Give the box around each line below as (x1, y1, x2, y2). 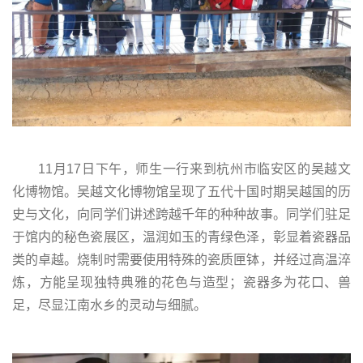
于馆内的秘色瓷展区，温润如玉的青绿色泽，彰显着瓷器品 (12, 230, 351, 245)
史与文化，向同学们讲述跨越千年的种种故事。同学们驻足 (12, 207, 351, 222)
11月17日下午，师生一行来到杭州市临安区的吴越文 (38, 162, 351, 177)
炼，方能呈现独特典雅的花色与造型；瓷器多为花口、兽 (12, 275, 351, 290)
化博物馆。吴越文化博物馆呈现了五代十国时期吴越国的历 (12, 185, 351, 199)
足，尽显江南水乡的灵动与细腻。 (12, 298, 207, 313)
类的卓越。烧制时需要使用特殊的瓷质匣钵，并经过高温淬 (12, 253, 351, 267)
